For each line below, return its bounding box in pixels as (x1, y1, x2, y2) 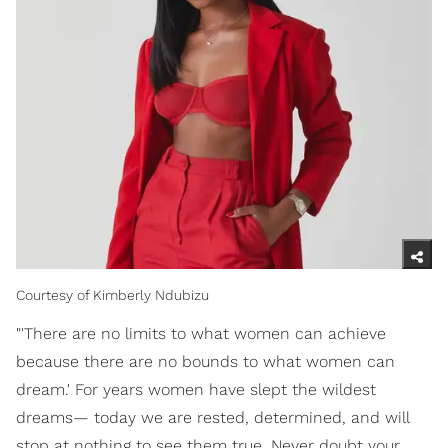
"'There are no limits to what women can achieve (16, 324, 386, 344)
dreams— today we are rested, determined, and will (16, 408, 409, 428)
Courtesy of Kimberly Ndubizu (16, 287, 209, 304)
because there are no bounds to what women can (16, 352, 395, 372)
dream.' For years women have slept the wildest (16, 380, 376, 400)
